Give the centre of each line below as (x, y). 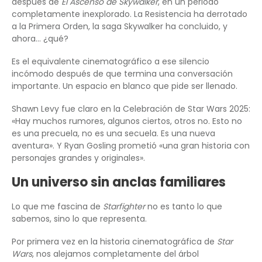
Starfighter (124, 207)
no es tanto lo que (184, 207)
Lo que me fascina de (57, 207)
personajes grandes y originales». (78, 158)
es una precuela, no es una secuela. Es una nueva (113, 134)
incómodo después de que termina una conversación (122, 74)
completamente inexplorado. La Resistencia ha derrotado (130, 14)
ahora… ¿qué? (40, 39)
